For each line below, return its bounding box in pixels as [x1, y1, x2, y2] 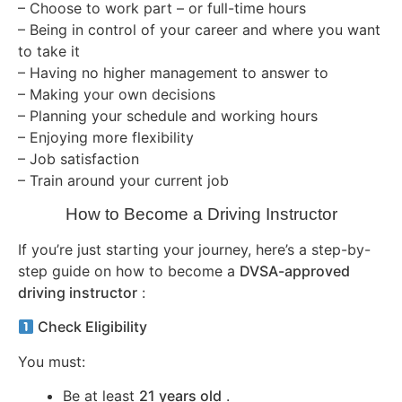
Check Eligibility [34, 318, 148, 336]
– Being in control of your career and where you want [18, 21, 380, 39]
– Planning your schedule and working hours [18, 107, 318, 126]
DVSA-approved [240, 261, 350, 280]
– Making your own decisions [18, 85, 215, 104]
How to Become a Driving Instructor [65, 204, 337, 223]
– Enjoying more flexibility [18, 128, 194, 147]
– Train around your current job [18, 171, 229, 190]
